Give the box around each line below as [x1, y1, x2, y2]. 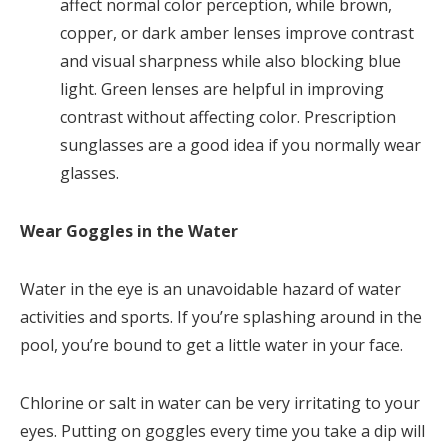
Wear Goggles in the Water [20, 220, 238, 243]
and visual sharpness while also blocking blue [60, 50, 401, 73]
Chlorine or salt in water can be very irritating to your [20, 392, 420, 415]
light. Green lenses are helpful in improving [60, 78, 384, 101]
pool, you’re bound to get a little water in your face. [20, 334, 403, 357]
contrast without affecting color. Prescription [60, 106, 396, 129]
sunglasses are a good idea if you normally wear [60, 134, 421, 157]
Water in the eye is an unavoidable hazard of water [20, 278, 401, 301]
